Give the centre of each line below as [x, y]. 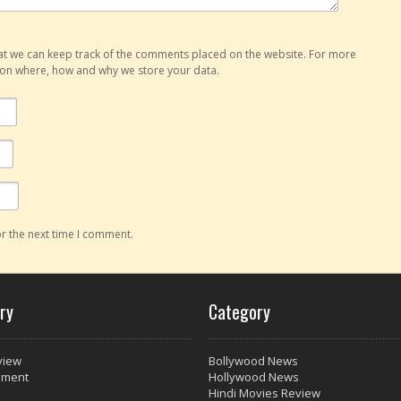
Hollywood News [254, 377]
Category [239, 311]
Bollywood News [253, 361]
